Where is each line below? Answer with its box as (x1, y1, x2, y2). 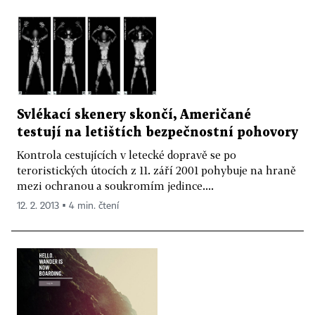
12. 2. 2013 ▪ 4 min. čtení (17, 200, 119, 211)
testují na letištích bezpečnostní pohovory (17, 126, 298, 139)
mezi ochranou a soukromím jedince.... (17, 179, 214, 192)
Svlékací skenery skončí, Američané (17, 108, 251, 121)
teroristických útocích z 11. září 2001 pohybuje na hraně (17, 163, 296, 176)
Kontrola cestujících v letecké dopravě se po (17, 148, 236, 161)
